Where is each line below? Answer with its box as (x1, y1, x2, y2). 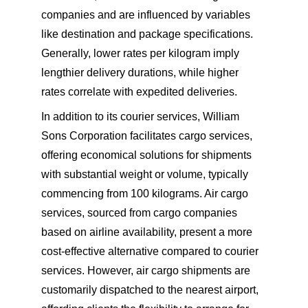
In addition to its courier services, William (41, 111, 242, 122)
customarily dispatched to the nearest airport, (41, 284, 261, 296)
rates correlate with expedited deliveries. (41, 86, 237, 98)
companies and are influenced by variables (41, 9, 253, 21)
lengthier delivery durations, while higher (41, 67, 241, 78)
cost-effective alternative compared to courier (41, 245, 261, 257)
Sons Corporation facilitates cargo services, (41, 130, 255, 142)
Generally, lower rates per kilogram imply (41, 47, 242, 59)
